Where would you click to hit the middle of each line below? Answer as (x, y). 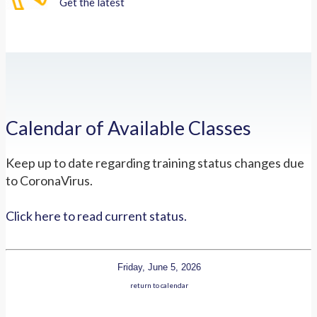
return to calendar (159, 285)
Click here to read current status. (96, 215)
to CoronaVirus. (49, 180)
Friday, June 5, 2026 (159, 267)
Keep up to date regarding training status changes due (155, 162)
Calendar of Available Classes (128, 128)
